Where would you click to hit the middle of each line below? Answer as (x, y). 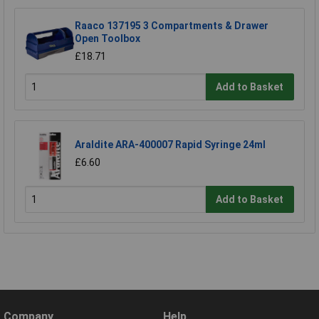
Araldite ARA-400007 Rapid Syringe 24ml (170, 145)
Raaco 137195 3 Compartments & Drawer (172, 26)
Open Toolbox (108, 39)
